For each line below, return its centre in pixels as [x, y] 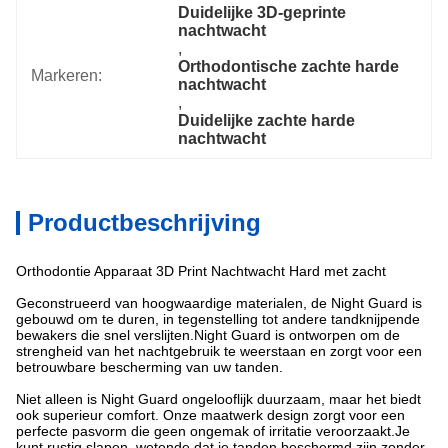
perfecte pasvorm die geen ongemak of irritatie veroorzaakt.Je [213, 431]
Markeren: [66, 75]
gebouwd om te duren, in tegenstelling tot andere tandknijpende [218, 319]
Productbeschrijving [144, 222]
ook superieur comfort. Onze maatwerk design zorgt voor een [210, 415]
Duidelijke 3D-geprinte [262, 12]
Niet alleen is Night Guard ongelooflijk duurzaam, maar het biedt [218, 399]
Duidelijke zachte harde [267, 120]
